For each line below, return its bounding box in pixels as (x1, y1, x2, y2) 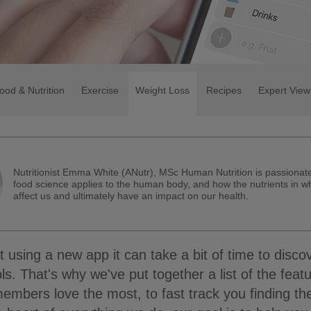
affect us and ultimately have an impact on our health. (13, 190, 249, 201)
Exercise (81, 85, 119, 96)
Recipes (206, 85, 242, 96)
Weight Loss (135, 85, 190, 96)
